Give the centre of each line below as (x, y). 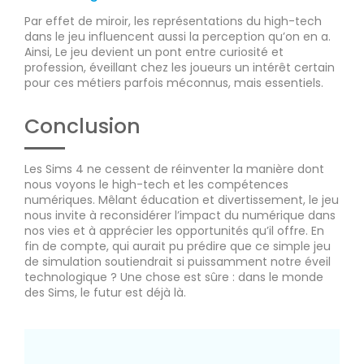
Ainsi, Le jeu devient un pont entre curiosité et (154, 52)
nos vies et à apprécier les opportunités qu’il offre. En (174, 231)
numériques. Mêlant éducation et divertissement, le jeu (182, 200)
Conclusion (82, 127)
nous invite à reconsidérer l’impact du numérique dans (180, 216)
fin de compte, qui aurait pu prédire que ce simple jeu (178, 247)
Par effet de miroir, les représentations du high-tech (173, 22)
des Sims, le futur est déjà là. (105, 293)
